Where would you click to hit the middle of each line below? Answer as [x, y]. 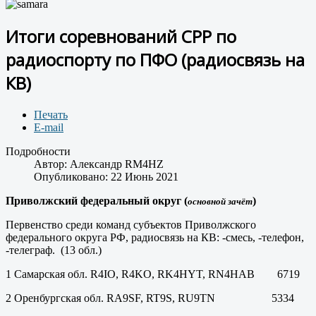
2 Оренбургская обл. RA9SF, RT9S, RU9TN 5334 [150, 298]
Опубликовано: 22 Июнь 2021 [106, 177]
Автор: [52, 164]
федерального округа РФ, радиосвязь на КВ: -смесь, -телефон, [155, 238]
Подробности [38, 152]
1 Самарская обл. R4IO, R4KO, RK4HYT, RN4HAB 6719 [153, 274]
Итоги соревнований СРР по [121, 37]
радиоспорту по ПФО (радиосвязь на [155, 60]
